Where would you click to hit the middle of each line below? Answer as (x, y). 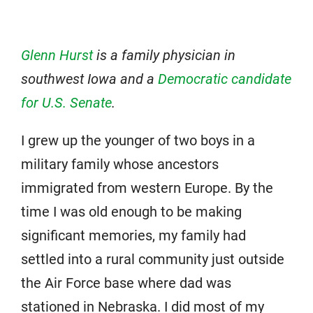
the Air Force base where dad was (126, 283)
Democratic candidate (225, 79)
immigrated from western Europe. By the (147, 188)
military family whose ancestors (120, 164)
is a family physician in (164, 55)
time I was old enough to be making (131, 211)
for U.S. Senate (66, 102)
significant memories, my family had (133, 235)
